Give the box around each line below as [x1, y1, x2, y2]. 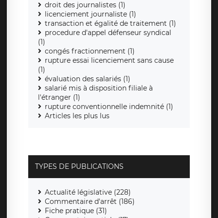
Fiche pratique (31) [45, 206, 107, 216]
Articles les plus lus [45, 111, 109, 121]
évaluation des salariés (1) [45, 74, 130, 84]
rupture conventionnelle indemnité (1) [45, 102, 173, 111]
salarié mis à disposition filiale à [45, 84, 153, 93]
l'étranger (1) [38, 93, 80, 102]
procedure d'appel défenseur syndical [45, 28, 171, 37]
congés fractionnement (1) [45, 47, 135, 56]
